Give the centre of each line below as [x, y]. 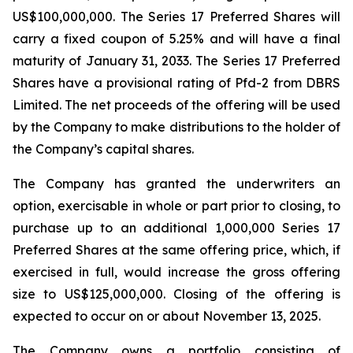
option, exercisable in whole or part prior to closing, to [176, 206]
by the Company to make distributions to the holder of [176, 127]
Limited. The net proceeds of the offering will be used [176, 105]
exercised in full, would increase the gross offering [176, 272]
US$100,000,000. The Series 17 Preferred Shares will [176, 17]
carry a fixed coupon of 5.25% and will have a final [176, 39]
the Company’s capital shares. [103, 149]
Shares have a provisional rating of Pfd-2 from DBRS [176, 83]
